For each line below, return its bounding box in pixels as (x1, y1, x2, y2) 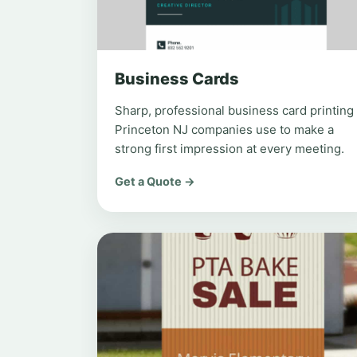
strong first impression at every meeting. (115, 141, 344, 156)
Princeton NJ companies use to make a (115, 122, 334, 137)
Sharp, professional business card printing (115, 103, 354, 118)
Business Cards (115, 69, 239, 88)
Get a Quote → (115, 175, 195, 189)
